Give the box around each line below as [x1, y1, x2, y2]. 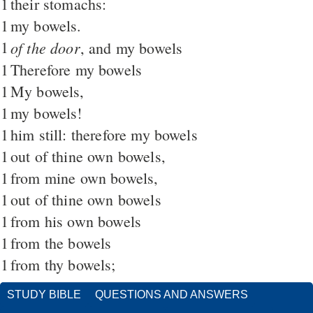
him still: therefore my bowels [10, 124, 198, 145]
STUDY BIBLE [7, 288, 81, 300]
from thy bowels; [10, 254, 116, 275]
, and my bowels [80, 37, 183, 58]
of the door [10, 36, 80, 58]
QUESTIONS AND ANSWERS [95, 288, 248, 300]
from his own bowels [10, 210, 142, 231]
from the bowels [10, 232, 112, 253]
